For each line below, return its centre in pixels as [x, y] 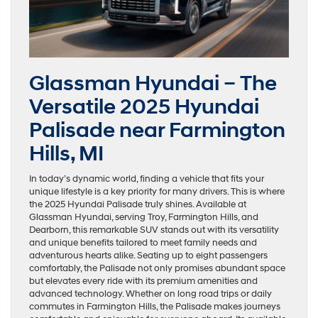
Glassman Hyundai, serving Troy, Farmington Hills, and [144, 217]
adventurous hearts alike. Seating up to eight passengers [148, 255]
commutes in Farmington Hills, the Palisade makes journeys [155, 306]
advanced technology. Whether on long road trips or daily [150, 294]
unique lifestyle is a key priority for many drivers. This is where [157, 191]
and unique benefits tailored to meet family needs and [143, 242]
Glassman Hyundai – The [153, 83]
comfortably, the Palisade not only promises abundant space [157, 268]
